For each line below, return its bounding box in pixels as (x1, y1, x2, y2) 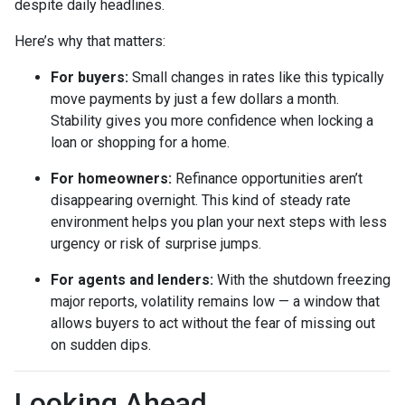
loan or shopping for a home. (51, 133, 230, 151)
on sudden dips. (51, 335, 151, 353)
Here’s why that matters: (14, 32, 165, 50)
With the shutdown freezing (213, 270, 391, 288)
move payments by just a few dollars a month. (51, 89, 339, 108)
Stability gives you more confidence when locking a (51, 111, 373, 129)
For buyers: (51, 68, 128, 86)
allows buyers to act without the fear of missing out (51, 314, 375, 332)
